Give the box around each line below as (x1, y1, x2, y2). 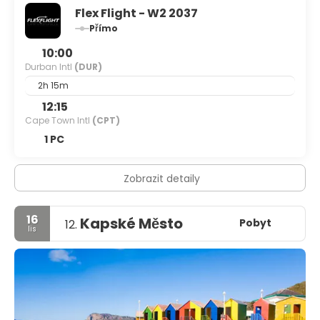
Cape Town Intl (25, 114, 92, 126)
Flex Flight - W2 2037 (75, 4, 198, 21)
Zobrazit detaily (124, 171, 200, 186)
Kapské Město (80, 213, 183, 234)
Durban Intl (25, 60, 74, 73)
